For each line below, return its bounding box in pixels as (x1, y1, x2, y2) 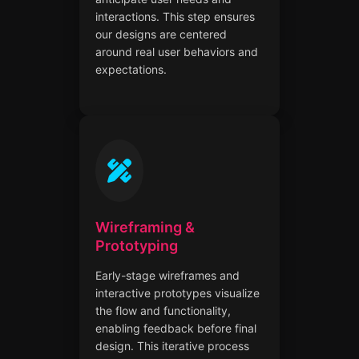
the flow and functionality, (95, 303, 231, 317)
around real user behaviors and (95, 44, 258, 58)
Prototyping (95, 236, 178, 254)
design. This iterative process (95, 338, 249, 353)
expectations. (95, 62, 167, 76)
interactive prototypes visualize (95, 285, 260, 300)
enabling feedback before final (95, 321, 256, 335)
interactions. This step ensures (95, 9, 255, 23)
